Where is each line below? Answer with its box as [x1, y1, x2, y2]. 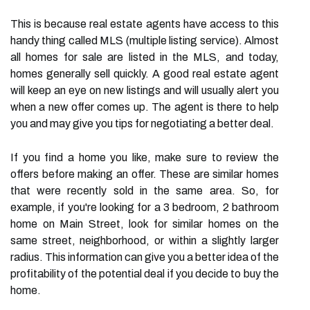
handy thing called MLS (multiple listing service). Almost [10, 35, 279, 46]
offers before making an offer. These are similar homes [10, 168, 279, 180]
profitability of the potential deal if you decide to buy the [10, 268, 279, 280]
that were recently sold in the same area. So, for [10, 185, 279, 197]
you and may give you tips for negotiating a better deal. [10, 118, 274, 129]
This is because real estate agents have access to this [10, 18, 279, 30]
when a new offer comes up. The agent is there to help [10, 101, 279, 113]
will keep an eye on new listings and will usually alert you [10, 84, 279, 96]
